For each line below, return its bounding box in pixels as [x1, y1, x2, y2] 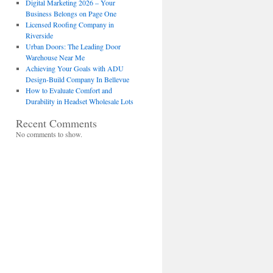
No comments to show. [16, 129, 82, 139]
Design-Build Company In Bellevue [25, 74, 129, 84]
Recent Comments [16, 116, 97, 130]
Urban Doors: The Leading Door [25, 41, 121, 51]
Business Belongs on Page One [25, 9, 116, 18]
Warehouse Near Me [25, 52, 85, 62]
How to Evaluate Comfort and [25, 85, 112, 95]
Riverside [25, 30, 53, 40]
